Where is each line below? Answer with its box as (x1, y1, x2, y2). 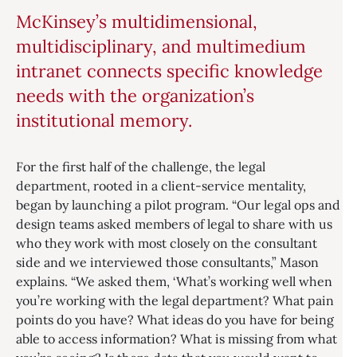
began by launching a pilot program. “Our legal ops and (16, 197, 340, 213)
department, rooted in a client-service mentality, (16, 178, 306, 194)
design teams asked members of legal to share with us (16, 216, 332, 232)
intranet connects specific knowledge (16, 60, 323, 82)
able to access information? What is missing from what (16, 331, 337, 347)
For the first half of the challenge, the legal (16, 159, 265, 175)
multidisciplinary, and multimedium (16, 35, 306, 57)
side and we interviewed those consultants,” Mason (16, 254, 319, 270)
